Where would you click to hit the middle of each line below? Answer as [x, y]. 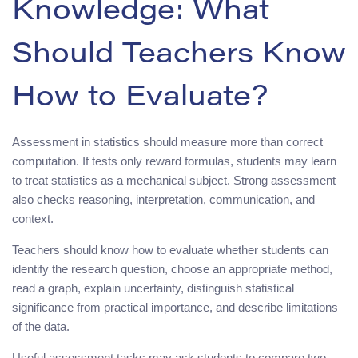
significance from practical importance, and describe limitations [175, 307]
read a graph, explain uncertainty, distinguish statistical [153, 288]
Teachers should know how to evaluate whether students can [170, 249]
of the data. [41, 326]
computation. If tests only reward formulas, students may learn [174, 161]
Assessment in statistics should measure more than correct [167, 141]
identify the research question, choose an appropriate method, [172, 268]
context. [33, 218]
